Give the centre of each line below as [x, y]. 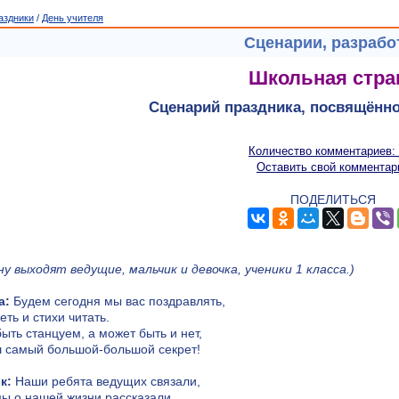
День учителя [73, 18]
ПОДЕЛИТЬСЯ [333, 200]
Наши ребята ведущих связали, [106, 382]
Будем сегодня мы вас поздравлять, [118, 301]
